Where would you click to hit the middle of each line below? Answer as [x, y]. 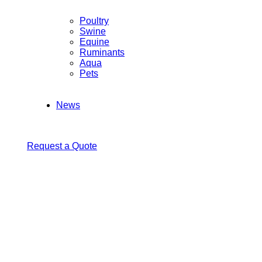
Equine [94, 42]
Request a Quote [62, 146]
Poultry [94, 20]
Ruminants [102, 52]
